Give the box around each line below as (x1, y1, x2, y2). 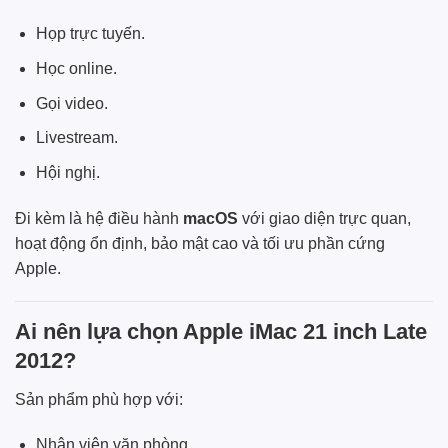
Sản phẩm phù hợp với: (15, 390, 183, 408)
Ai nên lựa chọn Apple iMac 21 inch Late (15, 319, 427, 345)
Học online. (35, 59, 117, 77)
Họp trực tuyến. (35, 25, 145, 43)
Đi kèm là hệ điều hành (15, 209, 183, 227)
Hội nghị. (35, 163, 100, 181)
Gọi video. (35, 94, 108, 112)
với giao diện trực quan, (238, 209, 411, 227)
